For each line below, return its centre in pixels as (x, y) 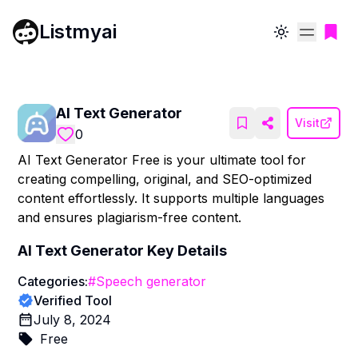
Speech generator (151, 281)
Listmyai (78, 31)
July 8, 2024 (73, 320)
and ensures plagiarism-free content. (130, 217)
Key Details (187, 251)
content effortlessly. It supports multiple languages (171, 198)
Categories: (53, 281)
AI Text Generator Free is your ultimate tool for (162, 160)
